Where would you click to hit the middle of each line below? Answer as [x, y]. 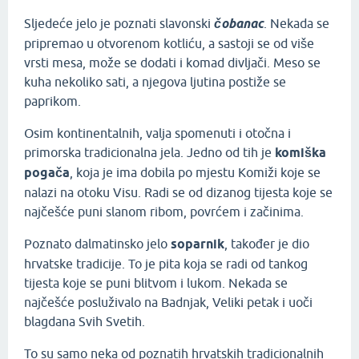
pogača [47, 173]
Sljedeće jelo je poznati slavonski [117, 24]
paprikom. [54, 101]
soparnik [198, 244]
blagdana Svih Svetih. [86, 322]
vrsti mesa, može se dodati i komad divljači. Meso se [172, 63]
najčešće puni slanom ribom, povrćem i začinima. [165, 212]
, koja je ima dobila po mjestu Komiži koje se [195, 173]
